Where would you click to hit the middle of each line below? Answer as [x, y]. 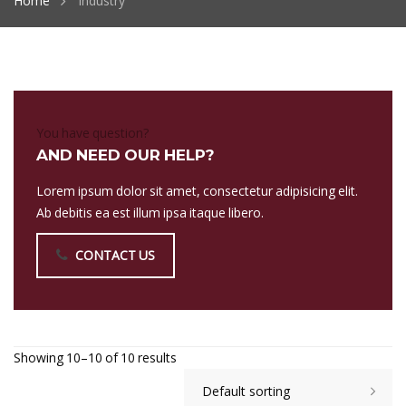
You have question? [92, 133]
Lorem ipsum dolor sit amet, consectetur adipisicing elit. [197, 191]
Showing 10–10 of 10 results [95, 358]
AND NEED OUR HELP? [126, 155]
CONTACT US [115, 255]
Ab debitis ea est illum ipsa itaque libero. [150, 213]
